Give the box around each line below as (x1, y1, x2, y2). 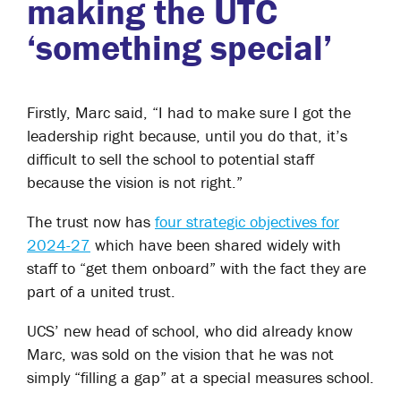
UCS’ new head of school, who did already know (27, 320, 353, 341)
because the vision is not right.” (27, 172, 243, 192)
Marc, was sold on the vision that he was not (27, 344, 334, 364)
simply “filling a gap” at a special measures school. (27, 367, 374, 388)
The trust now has (27, 211, 155, 232)
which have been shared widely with (90, 235, 341, 255)
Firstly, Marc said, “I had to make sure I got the (27, 102, 351, 123)
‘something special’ (27, 25, 332, 69)
